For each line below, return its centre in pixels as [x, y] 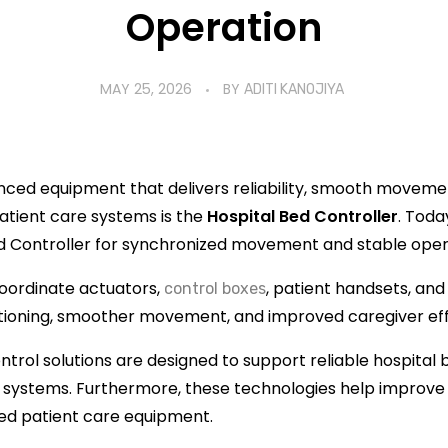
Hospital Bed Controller [302, 216]
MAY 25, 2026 [145, 88]
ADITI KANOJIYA [293, 89]
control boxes [215, 288]
